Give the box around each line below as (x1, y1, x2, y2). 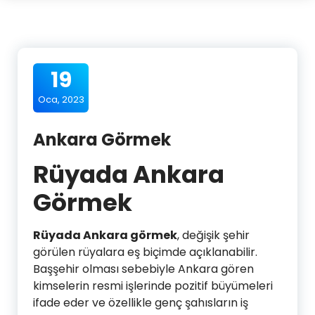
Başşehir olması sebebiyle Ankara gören (33, 261, 254, 277)
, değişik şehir (177, 227, 250, 243)
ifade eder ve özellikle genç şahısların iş (33, 295, 248, 311)
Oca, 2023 (37, 93, 84, 106)
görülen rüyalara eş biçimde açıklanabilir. (33, 244, 257, 260)
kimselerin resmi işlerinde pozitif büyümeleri (33, 278, 273, 294)
